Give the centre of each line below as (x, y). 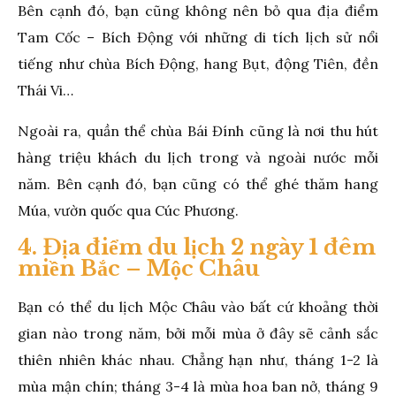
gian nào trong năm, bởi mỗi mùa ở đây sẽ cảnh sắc (198, 333)
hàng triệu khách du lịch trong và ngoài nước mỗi (198, 157)
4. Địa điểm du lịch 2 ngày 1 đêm (197, 247)
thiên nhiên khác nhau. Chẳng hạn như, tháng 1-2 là (198, 359)
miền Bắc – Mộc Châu (139, 268)
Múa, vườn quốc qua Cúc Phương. (128, 210)
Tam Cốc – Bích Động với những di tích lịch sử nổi (198, 37)
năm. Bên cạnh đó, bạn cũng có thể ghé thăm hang (198, 183)
